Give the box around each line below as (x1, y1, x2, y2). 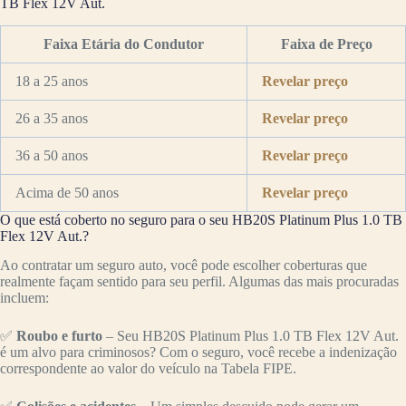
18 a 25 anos (15, 72, 88, 89)
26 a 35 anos (15, 110, 88, 126)
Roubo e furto (16, 328, 102, 344)
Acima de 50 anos (15, 184, 119, 200)
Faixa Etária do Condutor (43, 35, 204, 52)
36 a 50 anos (15, 147, 88, 163)
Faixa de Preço (280, 35, 372, 52)
